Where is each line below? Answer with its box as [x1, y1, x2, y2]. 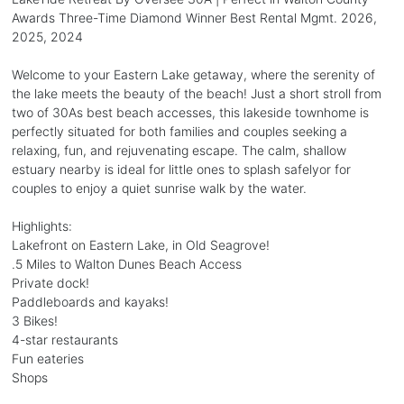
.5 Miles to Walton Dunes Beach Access [11, 255, 242, 271]
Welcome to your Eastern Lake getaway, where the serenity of [11, 66, 375, 82]
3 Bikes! [11, 312, 58, 328]
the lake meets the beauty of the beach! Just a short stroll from [11, 85, 381, 101]
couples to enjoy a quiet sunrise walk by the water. [11, 179, 307, 196]
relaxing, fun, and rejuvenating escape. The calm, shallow [11, 142, 346, 158]
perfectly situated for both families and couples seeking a [11, 123, 347, 139]
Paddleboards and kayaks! [11, 293, 169, 309]
